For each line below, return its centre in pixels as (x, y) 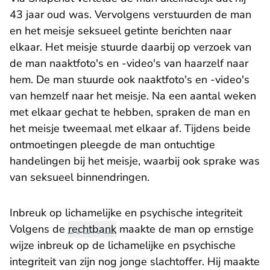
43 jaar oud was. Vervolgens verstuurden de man (130, 15)
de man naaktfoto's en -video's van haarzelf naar (129, 64)
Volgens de (39, 229)
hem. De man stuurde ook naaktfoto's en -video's (130, 80)
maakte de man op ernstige (185, 229)
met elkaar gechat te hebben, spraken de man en (130, 112)
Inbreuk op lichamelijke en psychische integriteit (126, 213)
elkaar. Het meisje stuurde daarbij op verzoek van (130, 47)
